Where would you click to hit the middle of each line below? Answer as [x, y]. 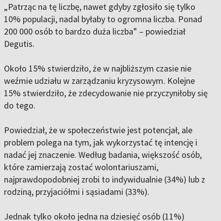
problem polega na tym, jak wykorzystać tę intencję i [101, 143]
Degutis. [19, 44]
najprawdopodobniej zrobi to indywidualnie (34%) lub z [105, 180]
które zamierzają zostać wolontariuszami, [81, 167]
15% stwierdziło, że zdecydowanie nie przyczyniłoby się [106, 93]
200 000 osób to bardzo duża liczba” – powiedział [95, 32]
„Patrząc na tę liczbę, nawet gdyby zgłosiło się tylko [100, 7]
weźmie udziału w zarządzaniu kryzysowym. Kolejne [99, 81]
